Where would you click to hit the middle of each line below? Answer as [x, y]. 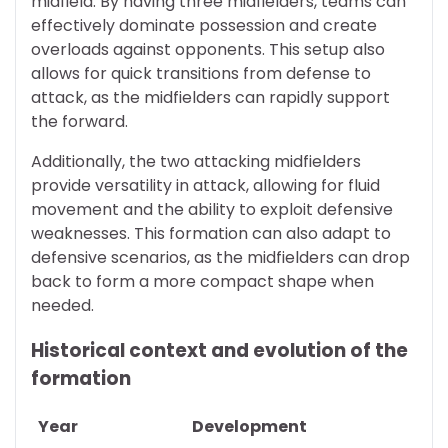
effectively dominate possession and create [204, 26]
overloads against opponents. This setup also [208, 50]
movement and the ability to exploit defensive [212, 210]
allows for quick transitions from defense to [201, 74]
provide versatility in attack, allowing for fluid [205, 186]
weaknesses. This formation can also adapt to [211, 234]
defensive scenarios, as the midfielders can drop [220, 258]
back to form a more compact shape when [202, 282]
